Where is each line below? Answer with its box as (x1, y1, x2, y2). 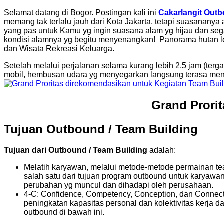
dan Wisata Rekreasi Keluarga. (4, 44, 114, 53)
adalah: (147, 146, 176, 155)
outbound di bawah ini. (24, 208, 104, 217)
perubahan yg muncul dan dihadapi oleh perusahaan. (24, 181, 213, 190)
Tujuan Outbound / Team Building (4, 122, 198, 136)
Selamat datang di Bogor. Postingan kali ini (4, 8, 158, 17)
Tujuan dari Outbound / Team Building (4, 146, 147, 155)
